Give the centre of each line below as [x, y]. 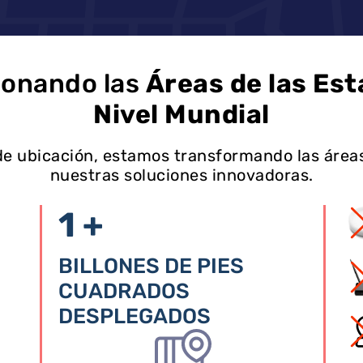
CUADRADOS [124, 291]
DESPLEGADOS [135, 316]
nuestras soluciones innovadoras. [181, 175]
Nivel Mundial [181, 114]
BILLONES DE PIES [151, 266]
